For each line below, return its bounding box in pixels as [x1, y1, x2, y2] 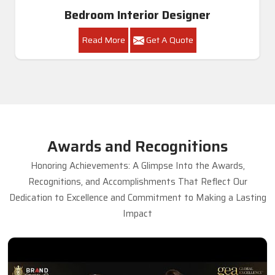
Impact [123, 206, 152, 221]
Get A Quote [144, 33, 193, 47]
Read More [81, 33, 125, 47]
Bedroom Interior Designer [64, 6, 211, 24]
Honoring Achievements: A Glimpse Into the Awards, [30, 158, 245, 173]
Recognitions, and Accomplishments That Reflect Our [28, 174, 247, 189]
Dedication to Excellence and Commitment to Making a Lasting [9, 190, 266, 205]
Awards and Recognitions [47, 134, 228, 158]
